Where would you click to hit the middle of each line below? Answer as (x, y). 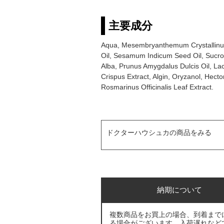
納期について (179, 189)
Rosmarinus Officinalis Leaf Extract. (157, 87)
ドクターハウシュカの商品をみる (159, 133)
